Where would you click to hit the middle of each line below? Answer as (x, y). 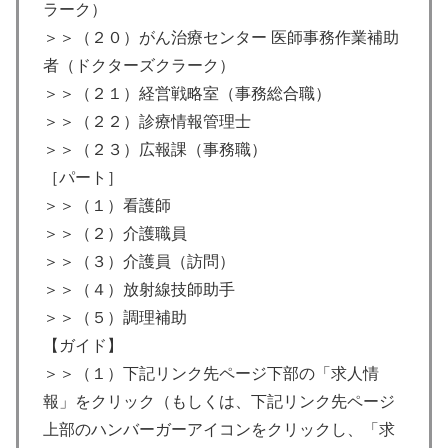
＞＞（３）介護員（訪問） (139, 262)
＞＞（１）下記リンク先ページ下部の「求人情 (211, 374)
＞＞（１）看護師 (107, 206)
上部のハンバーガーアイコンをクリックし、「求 (219, 430)
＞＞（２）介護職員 (115, 234)
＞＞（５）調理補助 (115, 318)
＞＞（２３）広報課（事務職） (155, 150)
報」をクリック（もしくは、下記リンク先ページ (219, 402)
